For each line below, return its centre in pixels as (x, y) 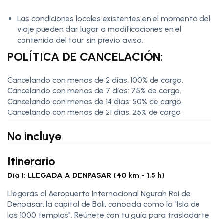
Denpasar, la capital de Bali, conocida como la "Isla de (104, 204)
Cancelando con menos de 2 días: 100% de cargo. (95, 80)
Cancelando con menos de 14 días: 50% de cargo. (95, 101)
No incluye (34, 136)
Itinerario (31, 161)
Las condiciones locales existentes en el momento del (114, 18)
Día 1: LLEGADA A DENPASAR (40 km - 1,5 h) (86, 175)
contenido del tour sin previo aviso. (81, 40)
